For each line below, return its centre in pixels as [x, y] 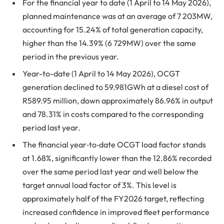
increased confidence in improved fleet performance [116, 212]
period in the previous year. [71, 57]
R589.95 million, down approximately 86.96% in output [118, 101]
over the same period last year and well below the [110, 172]
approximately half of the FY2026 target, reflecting [113, 199]
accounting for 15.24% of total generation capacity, [113, 30]
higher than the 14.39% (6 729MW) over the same [109, 43]
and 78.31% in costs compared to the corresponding [113, 114]
